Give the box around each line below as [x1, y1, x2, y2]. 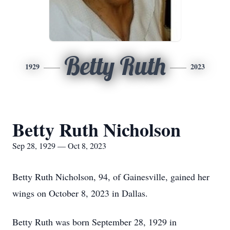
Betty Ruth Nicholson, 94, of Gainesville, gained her [12, 170, 209, 183]
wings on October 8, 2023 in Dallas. [12, 187, 148, 199]
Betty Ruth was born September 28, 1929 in [12, 216, 177, 228]
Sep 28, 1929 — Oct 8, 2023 [12, 140, 106, 151]
